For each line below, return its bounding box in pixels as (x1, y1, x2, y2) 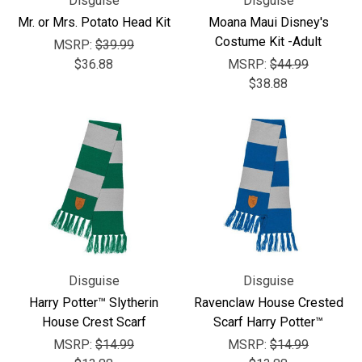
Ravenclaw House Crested (193, 295, 343, 310)
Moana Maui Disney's (208, 15, 329, 30)
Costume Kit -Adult (215, 34, 322, 49)
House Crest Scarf (41, 314, 146, 330)
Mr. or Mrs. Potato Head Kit (17, 15, 170, 30)
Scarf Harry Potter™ (213, 314, 323, 330)
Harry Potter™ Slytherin (29, 295, 158, 310)
